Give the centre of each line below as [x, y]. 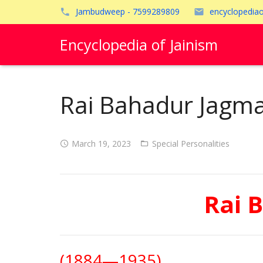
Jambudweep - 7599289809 [128, 11]
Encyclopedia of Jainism [139, 45]
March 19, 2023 [101, 144]
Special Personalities [191, 144]
